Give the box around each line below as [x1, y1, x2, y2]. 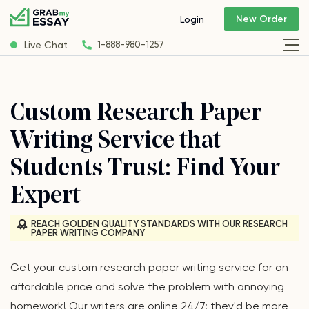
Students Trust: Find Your [10, 157, 280, 181]
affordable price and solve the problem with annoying [10, 280, 284, 293]
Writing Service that [10, 130, 221, 154]
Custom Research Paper [10, 102, 261, 126]
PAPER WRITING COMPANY [31, 228, 145, 238]
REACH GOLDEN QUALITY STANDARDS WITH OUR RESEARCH [31, 219, 288, 229]
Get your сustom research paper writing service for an [10, 261, 288, 274]
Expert [10, 185, 80, 209]
